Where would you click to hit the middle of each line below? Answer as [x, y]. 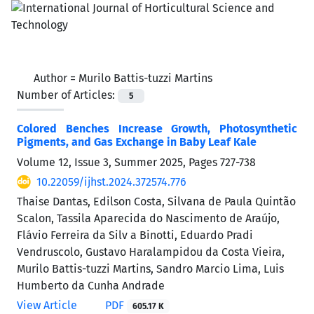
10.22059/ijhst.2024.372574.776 [111, 182]
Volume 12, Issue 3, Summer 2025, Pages [118, 163]
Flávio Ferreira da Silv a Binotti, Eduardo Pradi [135, 235]
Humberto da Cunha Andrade [91, 286]
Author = [56, 78]
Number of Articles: [67, 95]
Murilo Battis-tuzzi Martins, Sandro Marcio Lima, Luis [150, 269]
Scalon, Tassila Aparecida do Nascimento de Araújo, [148, 219]
